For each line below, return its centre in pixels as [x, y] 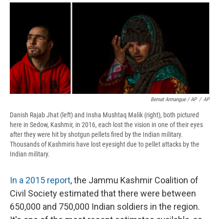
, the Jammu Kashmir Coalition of [134, 180]
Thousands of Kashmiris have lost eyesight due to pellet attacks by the [105, 144]
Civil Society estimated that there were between [103, 193]
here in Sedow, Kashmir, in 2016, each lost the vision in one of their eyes [106, 124]
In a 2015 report [40, 180]
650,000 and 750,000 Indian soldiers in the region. [105, 206]
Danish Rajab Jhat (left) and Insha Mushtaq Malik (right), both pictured [104, 115]
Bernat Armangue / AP [174, 99]
